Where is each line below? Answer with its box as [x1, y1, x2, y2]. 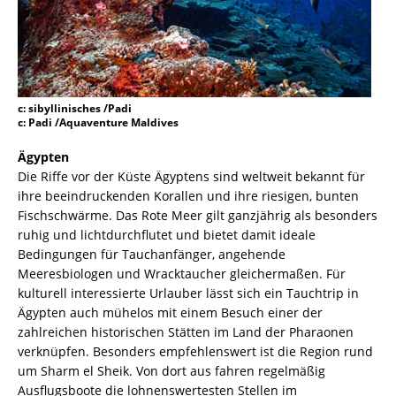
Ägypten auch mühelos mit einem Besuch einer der [18, 303, 323, 321]
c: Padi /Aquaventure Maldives [18, 114, 179, 130]
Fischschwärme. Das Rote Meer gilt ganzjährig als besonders [18, 206, 377, 224]
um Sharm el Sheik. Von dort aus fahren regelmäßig [18, 362, 325, 379]
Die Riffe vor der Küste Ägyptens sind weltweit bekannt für [18, 167, 365, 185]
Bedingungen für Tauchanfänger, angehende [18, 245, 286, 263]
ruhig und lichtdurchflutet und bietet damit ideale [18, 225, 316, 243]
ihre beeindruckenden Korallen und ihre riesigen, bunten [18, 187, 359, 204]
